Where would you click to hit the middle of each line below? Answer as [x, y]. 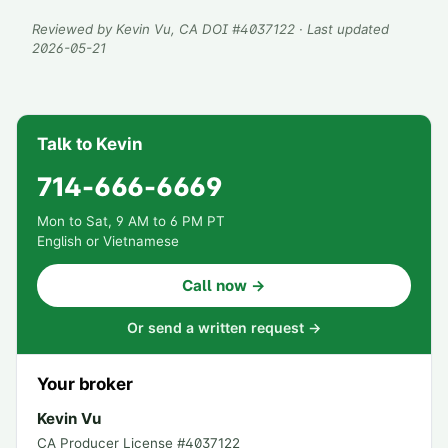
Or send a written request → [224, 328]
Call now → [224, 286]
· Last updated [342, 29]
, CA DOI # [205, 29]
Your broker [85, 384]
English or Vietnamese [108, 241]
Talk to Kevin [90, 144]
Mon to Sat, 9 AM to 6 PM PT [131, 221]
